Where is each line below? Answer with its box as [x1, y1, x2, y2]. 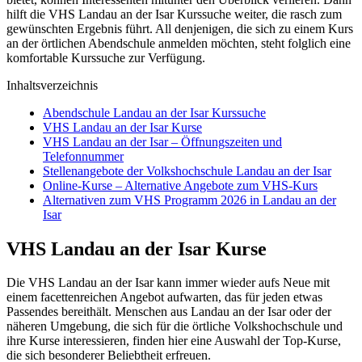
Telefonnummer [43, 149, 124, 163]
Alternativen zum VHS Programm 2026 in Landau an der [43, 192, 336, 207]
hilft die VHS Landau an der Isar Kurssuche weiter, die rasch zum [6, 6, 342, 21]
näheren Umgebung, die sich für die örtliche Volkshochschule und [6, 319, 343, 334]
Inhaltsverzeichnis [6, 78, 98, 92]
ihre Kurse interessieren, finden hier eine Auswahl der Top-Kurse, [6, 334, 341, 348]
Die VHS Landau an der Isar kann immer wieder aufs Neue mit [6, 276, 330, 290]
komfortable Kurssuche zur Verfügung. [6, 50, 205, 65]
